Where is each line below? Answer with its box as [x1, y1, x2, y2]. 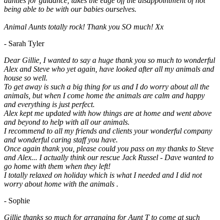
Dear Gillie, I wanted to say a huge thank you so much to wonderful [4, 56, 215, 65]
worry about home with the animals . [4, 180, 118, 189]
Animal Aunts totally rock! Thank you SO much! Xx [4, 23, 164, 31]
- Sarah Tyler [4, 39, 44, 48]
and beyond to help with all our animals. [4, 118, 130, 127]
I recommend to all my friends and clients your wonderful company [4, 127, 212, 136]
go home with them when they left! [4, 162, 110, 171]
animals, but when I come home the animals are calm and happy [4, 91, 205, 100]
